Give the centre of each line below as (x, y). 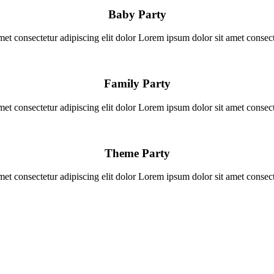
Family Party (137, 84)
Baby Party (137, 14)
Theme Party (137, 153)
